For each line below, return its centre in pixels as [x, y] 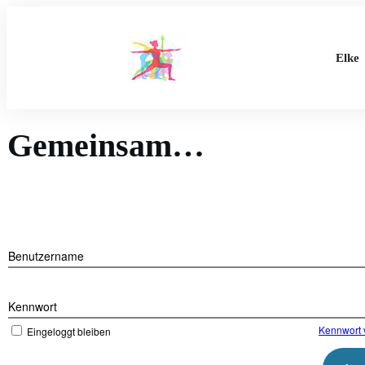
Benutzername [46, 256]
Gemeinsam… [106, 145]
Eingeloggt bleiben [69, 331]
